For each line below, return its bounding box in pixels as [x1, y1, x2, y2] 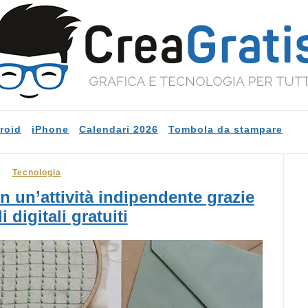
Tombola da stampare [168, 124, 283, 135]
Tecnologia [12, 168, 61, 177]
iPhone [32, 124, 69, 135]
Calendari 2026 [79, 124, 158, 135]
